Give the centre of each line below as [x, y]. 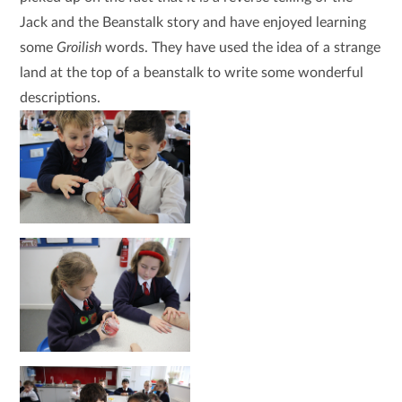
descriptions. [61, 98]
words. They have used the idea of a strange [243, 48]
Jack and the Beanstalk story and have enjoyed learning [193, 22]
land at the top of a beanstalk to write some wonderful [192, 73]
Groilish [81, 48]
